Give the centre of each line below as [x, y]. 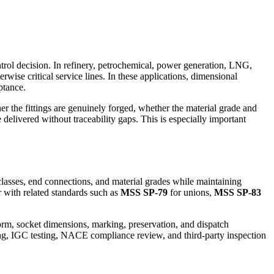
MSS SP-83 [238, 193]
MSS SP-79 [144, 193]
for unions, [191, 193]
